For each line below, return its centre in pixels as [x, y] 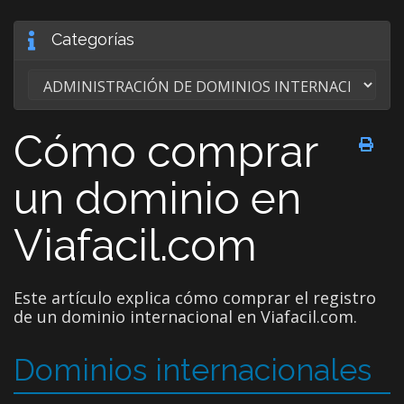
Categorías [88, 39]
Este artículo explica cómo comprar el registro [195, 297]
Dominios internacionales [193, 369]
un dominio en [157, 198]
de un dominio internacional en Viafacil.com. [185, 316]
